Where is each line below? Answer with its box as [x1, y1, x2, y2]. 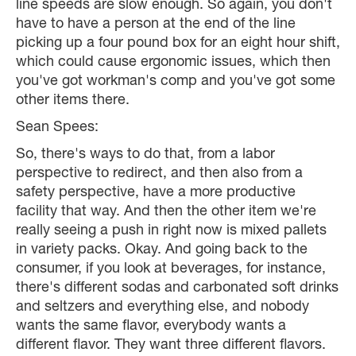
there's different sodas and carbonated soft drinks [16, 281, 339, 296]
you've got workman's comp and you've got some [16, 75, 335, 90]
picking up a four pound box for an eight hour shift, [16, 37, 340, 52]
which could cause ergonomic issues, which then [16, 56, 331, 71]
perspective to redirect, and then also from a [16, 167, 303, 182]
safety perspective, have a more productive [16, 186, 296, 201]
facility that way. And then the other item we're [16, 205, 316, 220]
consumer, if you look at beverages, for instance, [16, 262, 326, 277]
